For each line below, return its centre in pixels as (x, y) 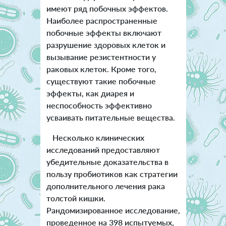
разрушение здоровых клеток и (106, 44)
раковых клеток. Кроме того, (101, 69)
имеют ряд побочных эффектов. (107, 8)
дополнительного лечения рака (105, 186)
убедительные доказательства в (107, 161)
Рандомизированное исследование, (113, 210)
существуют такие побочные (101, 81)
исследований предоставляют (103, 149)
